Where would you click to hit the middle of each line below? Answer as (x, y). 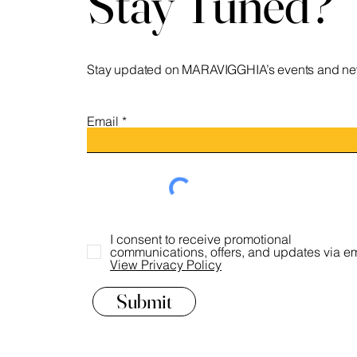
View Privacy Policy (166, 265)
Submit (144, 301)
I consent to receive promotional (201, 239)
